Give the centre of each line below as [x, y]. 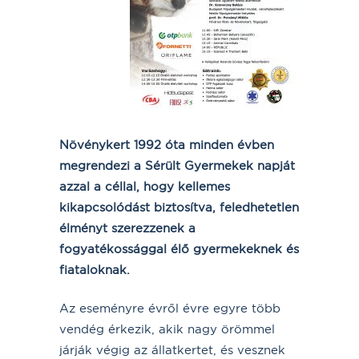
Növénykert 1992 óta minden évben [167, 144]
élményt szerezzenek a [127, 228]
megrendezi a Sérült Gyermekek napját [177, 165]
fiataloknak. [95, 269]
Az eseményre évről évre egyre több [170, 308]
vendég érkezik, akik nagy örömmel [167, 329]
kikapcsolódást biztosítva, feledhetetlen [179, 207]
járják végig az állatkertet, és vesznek [172, 349]
